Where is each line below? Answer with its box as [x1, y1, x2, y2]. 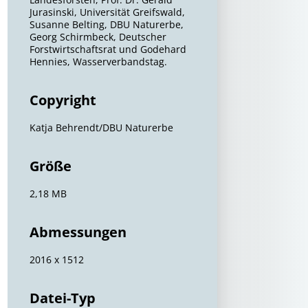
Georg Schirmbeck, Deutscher [30, 30, 167, 43]
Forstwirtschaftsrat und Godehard [30, 43, 187, 56]
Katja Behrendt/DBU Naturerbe [30, 121, 174, 134]
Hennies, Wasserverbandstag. [30, 55, 168, 68]
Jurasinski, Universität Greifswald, [30, 5, 186, 19]
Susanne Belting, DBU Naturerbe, [30, 18, 184, 31]
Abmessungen [30, 223, 127, 241]
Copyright [30, 91, 97, 109]
